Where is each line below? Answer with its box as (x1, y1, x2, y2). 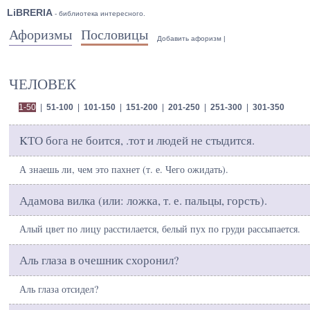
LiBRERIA (7, 7, 53, 18)
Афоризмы (9, 27, 72, 42)
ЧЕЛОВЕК (9, 74, 76, 93)
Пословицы (81, 27, 148, 42)
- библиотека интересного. (53, 10, 145, 17)
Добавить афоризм (157, 35, 221, 42)
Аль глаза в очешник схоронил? (19, 252, 179, 268)
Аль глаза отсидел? (19, 282, 98, 295)
